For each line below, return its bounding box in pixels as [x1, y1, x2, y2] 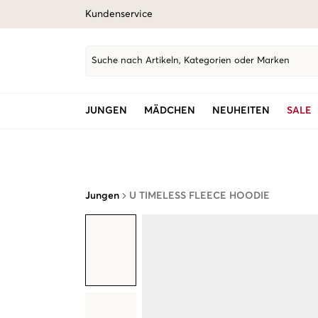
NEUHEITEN [212, 106, 270, 116]
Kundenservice [85, 9, 153, 19]
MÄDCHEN [144, 106, 195, 116]
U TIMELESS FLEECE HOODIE [129, 191, 270, 201]
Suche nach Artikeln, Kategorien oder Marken [92, 56, 290, 65]
